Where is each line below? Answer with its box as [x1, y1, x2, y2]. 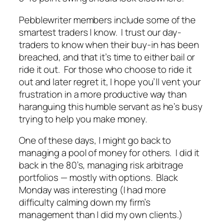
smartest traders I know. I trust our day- [19, 25, 181, 39]
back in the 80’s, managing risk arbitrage [19, 159, 183, 172]
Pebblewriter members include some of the [19, 13, 196, 26]
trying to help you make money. [19, 112, 147, 125]
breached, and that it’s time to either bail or [19, 50, 195, 63]
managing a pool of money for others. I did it [19, 146, 200, 160]
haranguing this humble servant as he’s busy [19, 100, 203, 113]
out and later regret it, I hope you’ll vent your [19, 75, 201, 88]
